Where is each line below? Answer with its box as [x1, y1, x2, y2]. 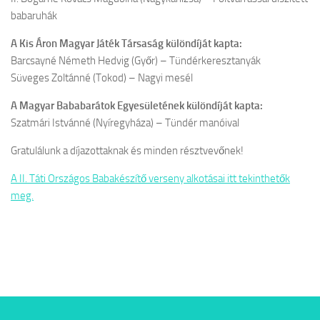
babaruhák [11, 9, 57, 22]
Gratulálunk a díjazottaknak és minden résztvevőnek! [11, 144, 244, 157]
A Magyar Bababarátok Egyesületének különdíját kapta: [11, 99, 263, 112]
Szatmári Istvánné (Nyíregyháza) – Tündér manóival [11, 116, 239, 129]
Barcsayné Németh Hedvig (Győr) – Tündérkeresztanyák [11, 54, 261, 67]
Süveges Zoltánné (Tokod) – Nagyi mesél [11, 71, 193, 84]
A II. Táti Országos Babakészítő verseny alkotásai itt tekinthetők [11, 172, 290, 185]
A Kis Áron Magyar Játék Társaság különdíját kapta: [11, 37, 242, 50]
